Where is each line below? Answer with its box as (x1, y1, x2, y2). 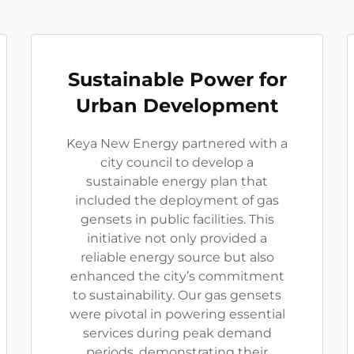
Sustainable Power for (67, 68, 287, 92)
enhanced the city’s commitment (70, 269, 284, 284)
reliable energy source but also (80, 250, 274, 265)
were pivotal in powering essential (69, 307, 285, 322)
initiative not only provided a (87, 231, 267, 247)
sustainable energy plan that (86, 174, 268, 190)
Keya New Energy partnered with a (66, 136, 288, 152)
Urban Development (76, 94, 278, 118)
